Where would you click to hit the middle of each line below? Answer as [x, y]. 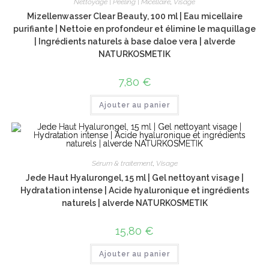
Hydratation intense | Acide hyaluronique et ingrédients [134, 190]
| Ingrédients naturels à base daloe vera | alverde [134, 41]
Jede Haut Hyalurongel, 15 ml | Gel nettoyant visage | [134, 178]
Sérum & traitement [122, 163]
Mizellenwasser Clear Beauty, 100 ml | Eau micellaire [134, 16]
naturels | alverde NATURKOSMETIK [134, 203]
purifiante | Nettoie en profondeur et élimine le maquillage [134, 29]
